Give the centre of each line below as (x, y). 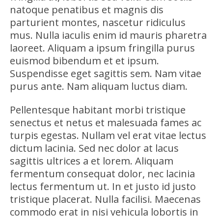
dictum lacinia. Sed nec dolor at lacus (94, 148)
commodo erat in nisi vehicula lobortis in (104, 212)
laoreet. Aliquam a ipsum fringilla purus (102, 48)
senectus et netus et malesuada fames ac (105, 122)
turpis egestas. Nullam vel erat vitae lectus (108, 135)
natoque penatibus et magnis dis (86, 9)
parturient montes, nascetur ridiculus (97, 22)
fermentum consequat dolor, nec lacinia (102, 173)
